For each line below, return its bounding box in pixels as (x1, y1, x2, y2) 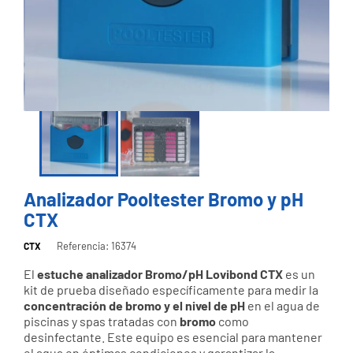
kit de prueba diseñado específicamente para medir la (24, 281, 318, 297)
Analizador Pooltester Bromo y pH (24, 187, 303, 210)
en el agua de (245, 297, 320, 313)
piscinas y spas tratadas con (24, 313, 180, 329)
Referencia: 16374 (57, 239, 136, 252)
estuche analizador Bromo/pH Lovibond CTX (37, 266, 283, 281)
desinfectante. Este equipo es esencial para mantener (24, 329, 322, 344)
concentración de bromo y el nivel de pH (24, 297, 245, 313)
